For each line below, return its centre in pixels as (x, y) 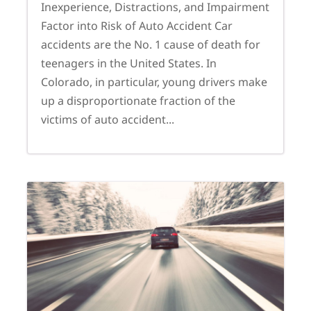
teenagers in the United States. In (129, 63)
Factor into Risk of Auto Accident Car (137, 25)
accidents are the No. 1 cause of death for (151, 44)
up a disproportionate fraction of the (138, 100)
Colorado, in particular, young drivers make (154, 82)
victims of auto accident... (108, 119)
